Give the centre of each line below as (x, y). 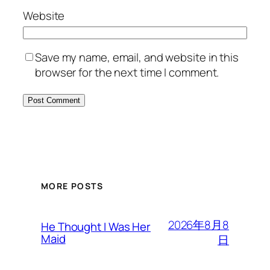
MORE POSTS (72, 186)
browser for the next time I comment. (127, 73)
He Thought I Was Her (96, 227)
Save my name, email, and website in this (137, 58)
